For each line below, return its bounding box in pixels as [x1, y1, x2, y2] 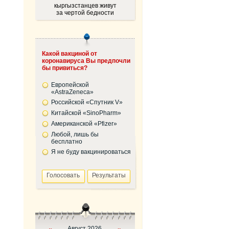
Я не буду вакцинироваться [51, 148, 131, 155]
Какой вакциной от [41, 50, 97, 57]
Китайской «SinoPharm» [51, 109, 121, 117]
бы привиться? [41, 64, 87, 72]
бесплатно [51, 138, 82, 145]
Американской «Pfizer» [51, 120, 117, 127]
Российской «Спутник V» [51, 99, 123, 106]
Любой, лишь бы [51, 131, 99, 138]
